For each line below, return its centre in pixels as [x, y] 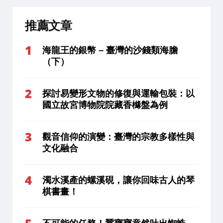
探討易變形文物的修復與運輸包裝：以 [118, 93]
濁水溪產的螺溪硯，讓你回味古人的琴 [118, 180]
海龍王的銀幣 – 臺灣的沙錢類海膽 [110, 50]
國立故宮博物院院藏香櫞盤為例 [105, 105]
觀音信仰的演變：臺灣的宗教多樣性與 [118, 137]
